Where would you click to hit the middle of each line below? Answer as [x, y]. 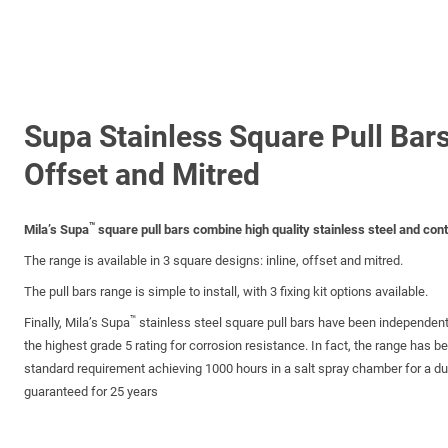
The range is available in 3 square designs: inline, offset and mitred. [213, 260]
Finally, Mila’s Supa [77, 322]
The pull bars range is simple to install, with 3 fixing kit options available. [226, 291]
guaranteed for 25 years [91, 391]
